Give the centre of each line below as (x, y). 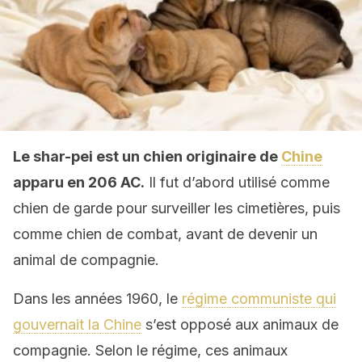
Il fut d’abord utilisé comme (237, 182)
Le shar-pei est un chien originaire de (147, 156)
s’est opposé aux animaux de (240, 324)
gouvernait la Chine (77, 324)
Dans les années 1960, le (97, 299)
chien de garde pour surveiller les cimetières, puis (177, 208)
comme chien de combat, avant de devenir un (165, 234)
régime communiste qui (259, 299)
